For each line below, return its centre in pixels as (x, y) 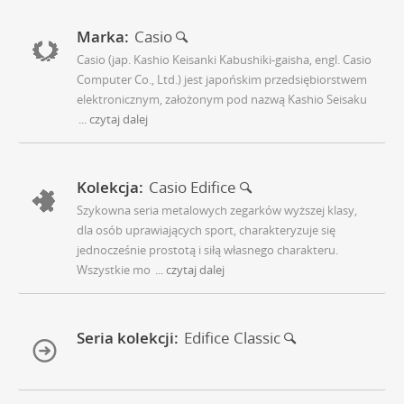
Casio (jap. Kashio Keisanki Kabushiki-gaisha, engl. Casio (224, 60)
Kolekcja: (110, 188)
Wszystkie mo (114, 270)
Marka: (103, 37)
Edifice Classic (234, 338)
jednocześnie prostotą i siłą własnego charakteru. (207, 250)
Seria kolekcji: (128, 338)
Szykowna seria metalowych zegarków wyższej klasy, (217, 211)
